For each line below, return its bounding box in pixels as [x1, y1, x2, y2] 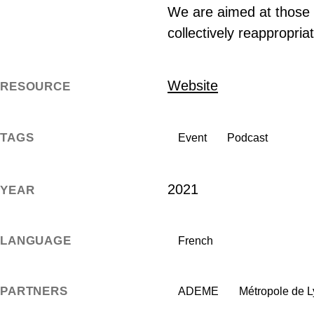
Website [168, 78, 219, 94]
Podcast [226, 131, 268, 144]
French [177, 235, 213, 247]
